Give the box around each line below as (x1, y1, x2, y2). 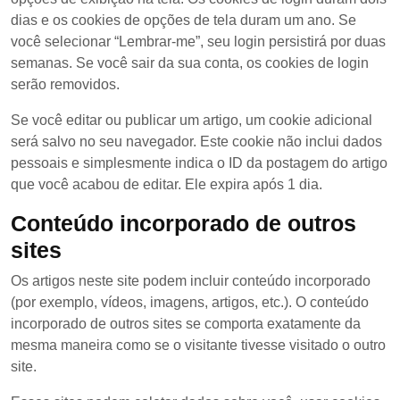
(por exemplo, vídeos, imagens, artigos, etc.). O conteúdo (11, 295, 369, 310)
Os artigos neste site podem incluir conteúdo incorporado (11, 273, 371, 288)
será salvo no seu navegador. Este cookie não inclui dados (11, 134, 382, 149)
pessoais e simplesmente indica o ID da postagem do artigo (11, 155, 387, 171)
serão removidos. (11, 77, 120, 92)
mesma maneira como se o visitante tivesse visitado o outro (11, 337, 386, 353)
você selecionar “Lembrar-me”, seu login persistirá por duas (11, 34, 386, 49)
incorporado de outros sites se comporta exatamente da (11, 316, 361, 331)
